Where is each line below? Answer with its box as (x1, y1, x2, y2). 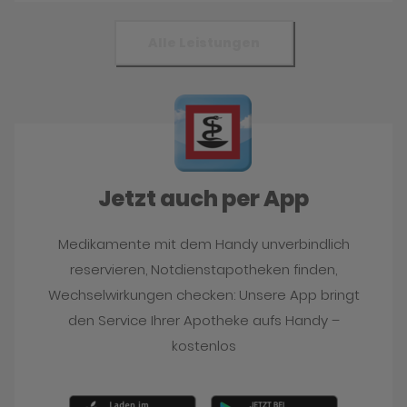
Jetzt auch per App (98, 183, 309, 213)
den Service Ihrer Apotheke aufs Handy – (67, 310, 340, 330)
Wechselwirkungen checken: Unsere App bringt (47, 284, 360, 304)
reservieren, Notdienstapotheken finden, (70, 259, 337, 279)
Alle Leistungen (147, 33, 260, 52)
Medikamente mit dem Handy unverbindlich (57, 233, 350, 253)
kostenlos (171, 335, 236, 355)
